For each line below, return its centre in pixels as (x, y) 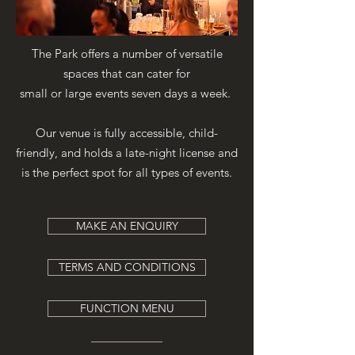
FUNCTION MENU (127, 308)
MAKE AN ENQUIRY (127, 226)
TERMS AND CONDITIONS (127, 267)
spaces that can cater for (127, 73)
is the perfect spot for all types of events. (127, 172)
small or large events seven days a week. (127, 93)
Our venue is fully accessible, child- (127, 133)
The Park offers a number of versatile (127, 53)
